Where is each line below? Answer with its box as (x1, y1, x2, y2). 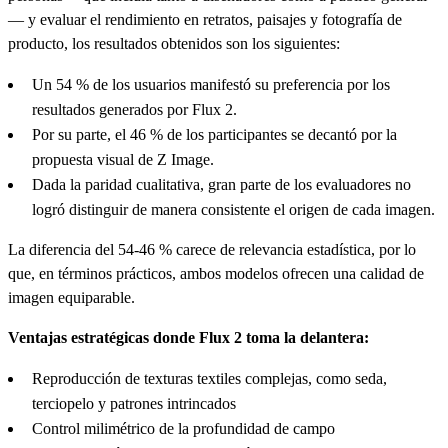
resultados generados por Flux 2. (32, 100, 237, 118)
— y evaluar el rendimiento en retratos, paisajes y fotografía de (8, 10, 402, 28)
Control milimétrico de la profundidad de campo (32, 419, 335, 437)
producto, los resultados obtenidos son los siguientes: (8, 34, 340, 52)
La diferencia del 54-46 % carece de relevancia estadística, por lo (8, 240, 416, 258)
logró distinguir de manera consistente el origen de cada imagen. (32, 200, 435, 218)
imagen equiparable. (8, 288, 135, 306)
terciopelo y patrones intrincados (32, 394, 236, 412)
